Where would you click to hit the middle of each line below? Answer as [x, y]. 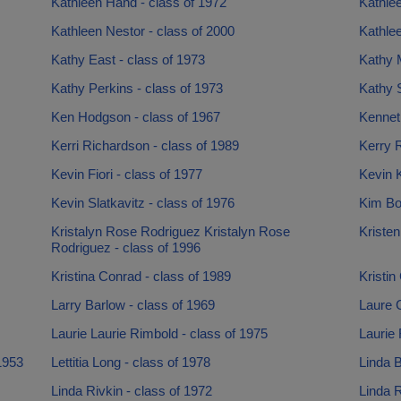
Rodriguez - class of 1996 [125, 247]
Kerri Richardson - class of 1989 [145, 145]
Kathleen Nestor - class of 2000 [142, 31]
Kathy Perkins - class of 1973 [137, 88]
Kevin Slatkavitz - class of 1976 [142, 203]
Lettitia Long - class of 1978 [130, 362]
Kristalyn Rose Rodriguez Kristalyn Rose [170, 231]
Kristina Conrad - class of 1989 [141, 276]
